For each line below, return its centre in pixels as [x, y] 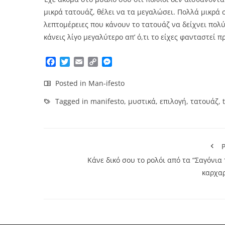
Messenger [133, 62]
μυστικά [142, 101]
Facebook [74, 62]
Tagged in [72, 101]
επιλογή [173, 101]
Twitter [83, 62]
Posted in [71, 83]
